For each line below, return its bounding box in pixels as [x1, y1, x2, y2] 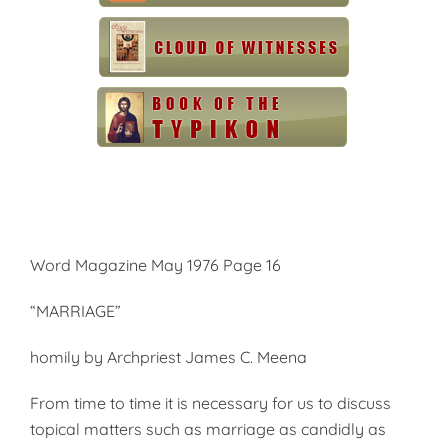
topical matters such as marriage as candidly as [30, 419, 386, 439]
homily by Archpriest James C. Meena [30, 347, 307, 367]
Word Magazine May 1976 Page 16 [30, 255, 281, 275]
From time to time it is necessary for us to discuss [30, 393, 391, 413]
